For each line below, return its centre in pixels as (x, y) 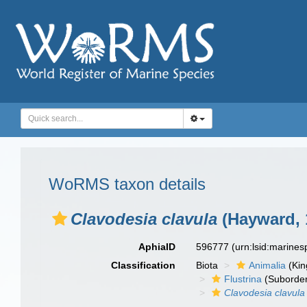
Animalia (268, 265)
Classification (144, 265)
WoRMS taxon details (127, 184)
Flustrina (243, 279)
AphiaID (157, 247)
